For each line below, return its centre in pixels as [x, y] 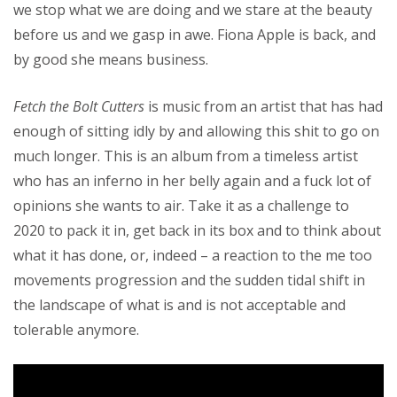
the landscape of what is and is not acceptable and [179, 305]
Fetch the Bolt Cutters [79, 106]
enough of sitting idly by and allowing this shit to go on [196, 131]
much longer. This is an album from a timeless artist [186, 156]
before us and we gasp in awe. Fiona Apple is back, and [195, 35]
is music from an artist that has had [264, 106]
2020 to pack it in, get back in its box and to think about [197, 230]
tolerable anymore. [76, 330]
